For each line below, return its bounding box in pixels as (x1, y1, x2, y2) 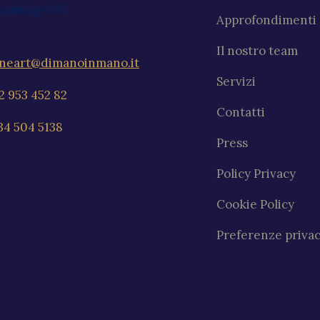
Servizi (216, 74, 256, 89)
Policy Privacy (216, 166, 296, 181)
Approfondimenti (216, 12, 316, 28)
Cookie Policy (216, 196, 294, 212)
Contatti (216, 104, 265, 120)
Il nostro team (216, 43, 298, 59)
